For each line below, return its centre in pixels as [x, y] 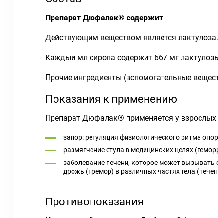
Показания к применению [111, 99]
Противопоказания [94, 202]
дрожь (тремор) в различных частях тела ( [131, 171]
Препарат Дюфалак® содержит [104, 18]
